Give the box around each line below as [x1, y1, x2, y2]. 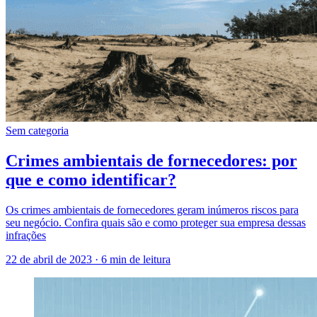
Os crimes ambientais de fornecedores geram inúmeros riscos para [6, 204, 299, 217]
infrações [6, 229, 46, 242]
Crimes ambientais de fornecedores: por [6, 151, 297, 171]
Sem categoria [6, 125, 69, 137]
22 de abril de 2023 [6, 253, 95, 266]
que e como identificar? [6, 171, 176, 190]
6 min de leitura [101, 253, 171, 266]
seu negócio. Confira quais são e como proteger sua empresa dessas [6, 217, 306, 229]
